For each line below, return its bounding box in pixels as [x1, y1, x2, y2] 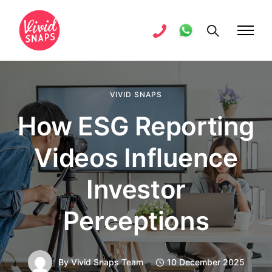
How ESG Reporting [18, 110, 254, 141]
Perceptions [63, 205, 209, 236]
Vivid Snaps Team [70, 257, 143, 267]
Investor [86, 174, 186, 205]
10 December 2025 [166, 257, 245, 267]
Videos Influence [34, 142, 238, 173]
